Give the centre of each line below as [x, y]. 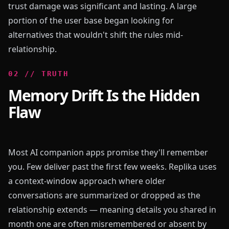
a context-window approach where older [87, 181]
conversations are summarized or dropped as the [104, 195]
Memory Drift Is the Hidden [104, 95]
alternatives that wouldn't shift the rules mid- [96, 35]
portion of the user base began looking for [91, 20]
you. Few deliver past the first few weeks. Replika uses [112, 167]
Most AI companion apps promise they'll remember [108, 152]
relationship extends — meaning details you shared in [112, 210]
